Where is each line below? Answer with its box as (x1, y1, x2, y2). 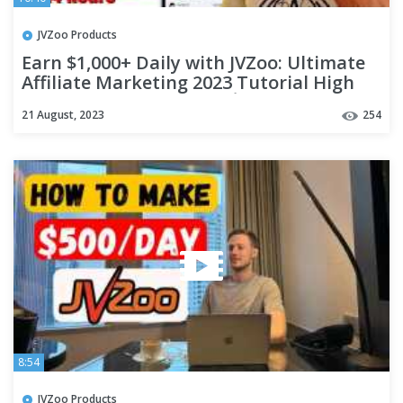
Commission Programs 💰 (22, 90, 241, 115)
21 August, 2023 (22, 106, 104, 122)
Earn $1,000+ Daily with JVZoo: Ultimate (22, 50, 365, 76)
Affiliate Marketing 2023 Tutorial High (22, 70, 354, 95)
